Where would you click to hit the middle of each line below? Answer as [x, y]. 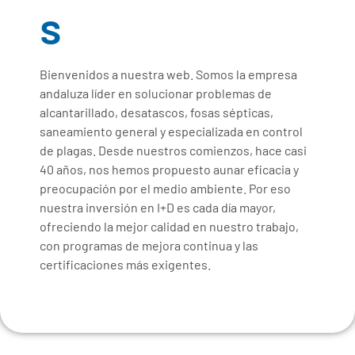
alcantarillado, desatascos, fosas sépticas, [157, 112]
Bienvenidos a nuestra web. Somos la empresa [168, 74]
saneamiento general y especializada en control [171, 131]
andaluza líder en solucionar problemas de [156, 93]
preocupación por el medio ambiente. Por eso [165, 188]
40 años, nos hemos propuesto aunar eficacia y [169, 169]
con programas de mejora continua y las [149, 245]
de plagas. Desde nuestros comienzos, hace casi [173, 150]
